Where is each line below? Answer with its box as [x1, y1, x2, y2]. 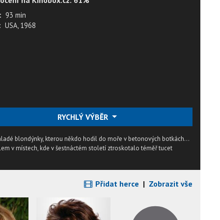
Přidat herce [93, 178, 139, 189]
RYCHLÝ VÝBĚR [57, 111, 110, 122]
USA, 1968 [4, 21, 36, 30]
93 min [5, 10, 26, 20]
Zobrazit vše [149, 178, 192, 189]
